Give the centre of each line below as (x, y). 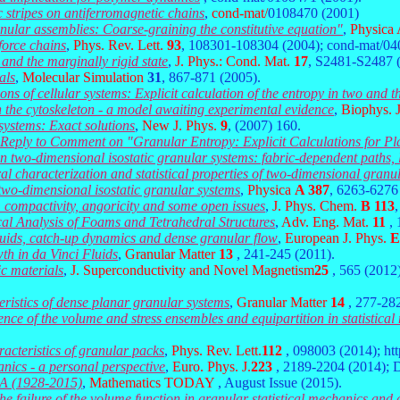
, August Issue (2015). (280, 383)
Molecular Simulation (83, 77)
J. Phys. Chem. (317, 206)
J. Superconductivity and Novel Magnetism (192, 270)
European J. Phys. (337, 238)
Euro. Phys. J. (212, 367)
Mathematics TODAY (152, 383)
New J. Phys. (181, 125)
